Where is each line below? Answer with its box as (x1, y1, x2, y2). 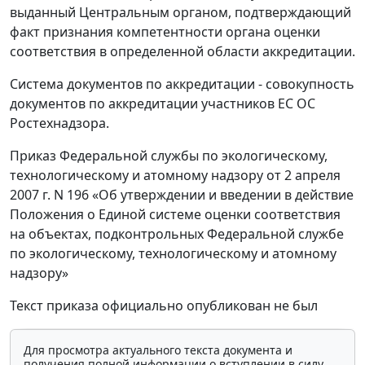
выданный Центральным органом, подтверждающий (10, 3, 351, 21)
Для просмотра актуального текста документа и (24, 342, 292, 358)
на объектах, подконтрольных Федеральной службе (10, 225, 344, 243)
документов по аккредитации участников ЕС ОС (10, 95, 315, 112)
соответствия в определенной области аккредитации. (10, 42, 355, 60)
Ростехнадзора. (10, 114, 109, 132)
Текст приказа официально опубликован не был (10, 297, 318, 314)
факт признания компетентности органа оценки (10, 23, 320, 41)
